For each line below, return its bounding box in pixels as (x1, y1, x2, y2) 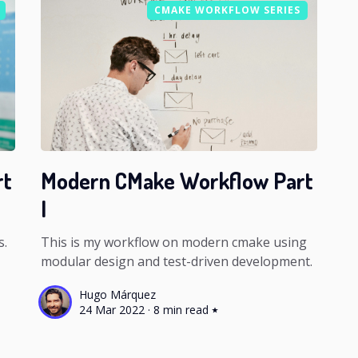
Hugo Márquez (79, 287, 157, 303)
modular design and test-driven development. (41, 253, 313, 271)
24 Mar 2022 (79, 302, 145, 318)
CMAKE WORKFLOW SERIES (154, 3, 300, 18)
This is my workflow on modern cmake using (41, 233, 308, 252)
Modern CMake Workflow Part (41, 166, 314, 196)
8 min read (153, 302, 209, 318)
